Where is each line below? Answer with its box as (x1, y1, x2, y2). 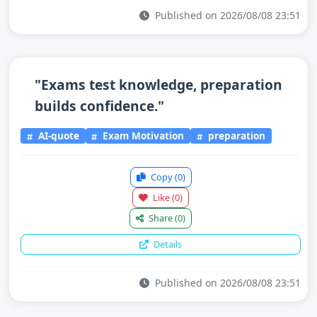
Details (151, 238, 182, 250)
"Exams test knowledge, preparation (35, 74, 282, 94)
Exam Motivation (100, 129, 185, 143)
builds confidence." (35, 96, 164, 115)
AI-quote (35, 129, 79, 143)
